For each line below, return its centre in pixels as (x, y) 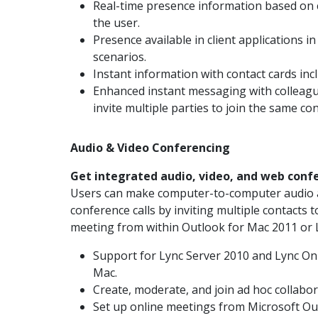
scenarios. (120, 57)
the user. (116, 23)
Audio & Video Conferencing (150, 148)
